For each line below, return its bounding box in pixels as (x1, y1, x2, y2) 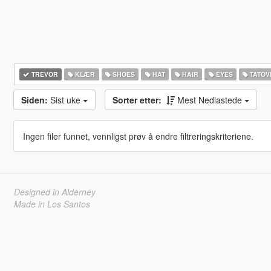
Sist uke (50, 94, 83, 106)
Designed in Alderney (13, 186, 96, 198)
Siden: (21, 94, 48, 106)
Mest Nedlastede (177, 94, 244, 106)
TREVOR (29, 70, 58, 79)
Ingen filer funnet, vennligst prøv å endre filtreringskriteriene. (22, 130, 253, 142)
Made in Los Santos (13, 198, 90, 210)
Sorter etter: (112, 94, 162, 106)
